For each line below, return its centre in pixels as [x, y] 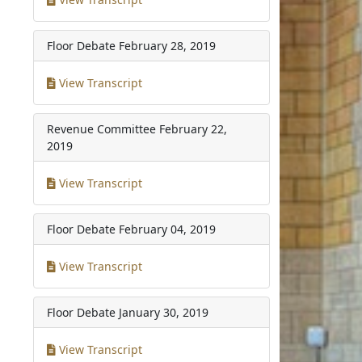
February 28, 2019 [168, 45]
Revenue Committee [102, 128]
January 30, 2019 [164, 312]
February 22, [194, 128]
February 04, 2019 [168, 229]
